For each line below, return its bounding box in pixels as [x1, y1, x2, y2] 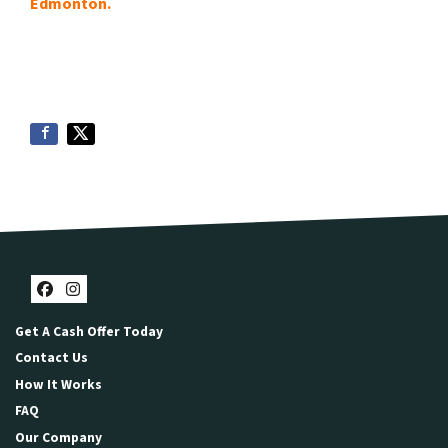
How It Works [15, 374, 102, 394]
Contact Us [15, 348, 88, 368]
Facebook [43, 288, 155, 329]
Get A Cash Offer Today [15, 322, 163, 342]
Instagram [71, 288, 189, 329]
